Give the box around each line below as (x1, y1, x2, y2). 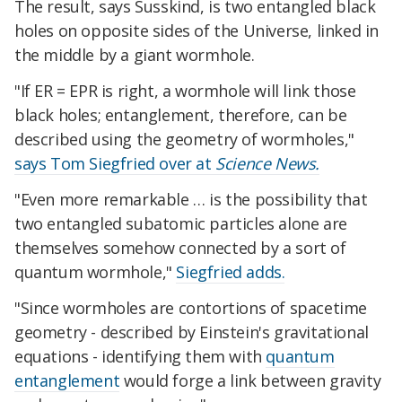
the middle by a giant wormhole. (14, 44, 255, 66)
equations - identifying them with (14, 345, 267, 367)
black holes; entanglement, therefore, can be (14, 104, 347, 126)
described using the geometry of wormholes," (14, 128, 354, 150)
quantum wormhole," (14, 260, 177, 283)
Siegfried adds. (176, 260, 285, 283)
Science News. (215, 153, 320, 174)
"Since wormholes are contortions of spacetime (14, 296, 368, 319)
